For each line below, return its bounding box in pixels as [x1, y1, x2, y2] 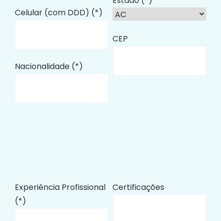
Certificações [112, 181, 164, 193]
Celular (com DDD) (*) [15, 6, 103, 18]
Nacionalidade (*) [15, 61, 83, 73]
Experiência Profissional [15, 181, 106, 193]
